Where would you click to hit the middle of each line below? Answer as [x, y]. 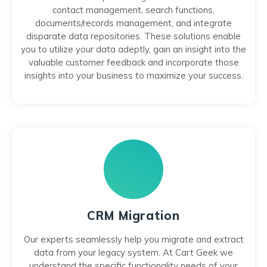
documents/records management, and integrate [133, 23]
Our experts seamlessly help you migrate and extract [133, 239]
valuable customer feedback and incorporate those [133, 62]
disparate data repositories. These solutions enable [133, 36]
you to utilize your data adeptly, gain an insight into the [133, 49]
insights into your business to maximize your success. [133, 75]
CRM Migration [133, 215]
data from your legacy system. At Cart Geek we [133, 252]
